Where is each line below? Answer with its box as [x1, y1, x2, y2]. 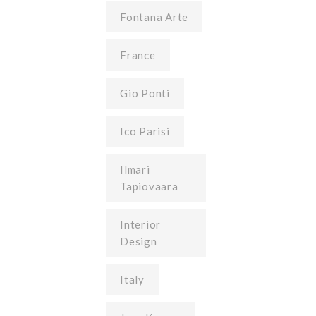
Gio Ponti [120, 87, 170, 99]
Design [120, 235, 157, 248]
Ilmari [120, 163, 150, 176]
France [120, 49, 156, 61]
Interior [120, 218, 161, 231]
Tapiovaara [120, 180, 178, 193]
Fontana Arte [120, 11, 188, 23]
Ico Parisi [120, 125, 170, 138]
